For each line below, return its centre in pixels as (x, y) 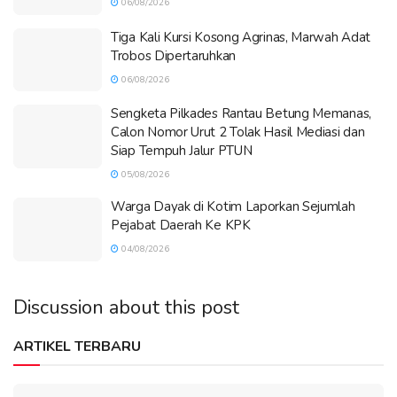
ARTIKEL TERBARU (77, 346)
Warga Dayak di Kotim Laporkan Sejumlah (233, 207)
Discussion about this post (126, 307)
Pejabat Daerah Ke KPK (181, 226)
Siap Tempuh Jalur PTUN (182, 151)
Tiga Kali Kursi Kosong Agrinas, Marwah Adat (241, 37)
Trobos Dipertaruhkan (173, 55)
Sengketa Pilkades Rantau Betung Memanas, (241, 114)
